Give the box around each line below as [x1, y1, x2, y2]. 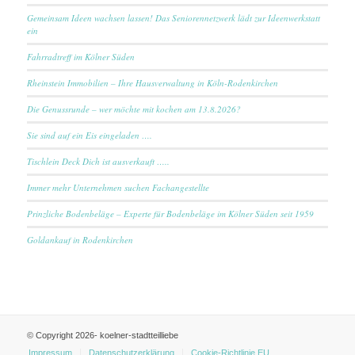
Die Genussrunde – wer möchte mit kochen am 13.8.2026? [26, 102, 241, 115]
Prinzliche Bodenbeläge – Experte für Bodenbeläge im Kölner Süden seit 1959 [26, 207, 314, 219]
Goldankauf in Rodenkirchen [26, 233, 133, 246]
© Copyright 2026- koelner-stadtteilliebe [26, 330, 178, 340]
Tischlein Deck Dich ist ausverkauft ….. [26, 155, 170, 167]
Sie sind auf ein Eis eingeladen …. [26, 128, 152, 141]
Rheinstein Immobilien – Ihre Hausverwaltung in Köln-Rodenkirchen [26, 76, 278, 89]
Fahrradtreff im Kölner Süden [26, 50, 135, 63]
